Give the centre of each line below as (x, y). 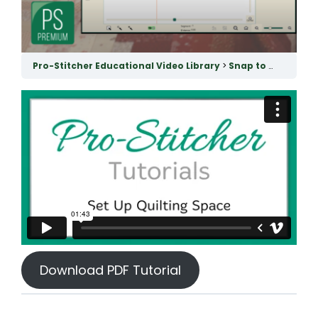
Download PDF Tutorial (110, 270)
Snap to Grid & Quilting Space (248, 65)
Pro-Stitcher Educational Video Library (127, 65)
